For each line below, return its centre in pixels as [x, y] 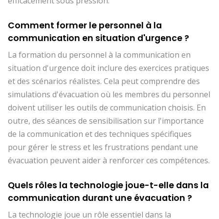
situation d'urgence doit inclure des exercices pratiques [109, 68]
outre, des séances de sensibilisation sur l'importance [106, 121]
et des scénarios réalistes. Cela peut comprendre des [104, 81]
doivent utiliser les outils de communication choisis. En [107, 108]
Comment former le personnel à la [85, 25]
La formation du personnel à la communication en [99, 55]
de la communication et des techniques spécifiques [100, 134]
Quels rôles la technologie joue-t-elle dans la [108, 185]
